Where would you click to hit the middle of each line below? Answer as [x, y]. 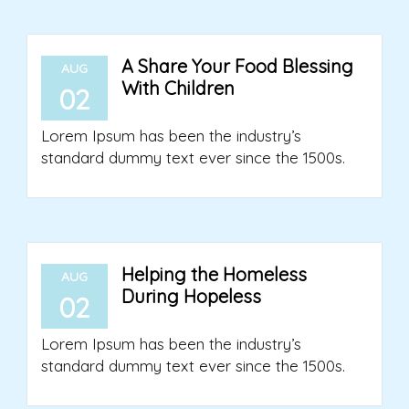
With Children [178, 89]
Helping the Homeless [214, 275]
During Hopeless [191, 297]
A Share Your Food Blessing [237, 67]
